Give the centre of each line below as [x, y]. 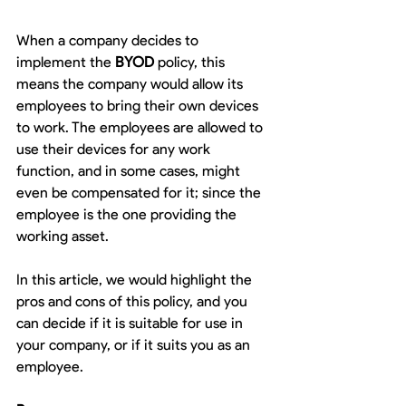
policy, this [191, 62]
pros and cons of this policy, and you [134, 301]
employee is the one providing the [128, 214]
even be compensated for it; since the [140, 193]
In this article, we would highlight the [136, 280]
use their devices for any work [115, 149]
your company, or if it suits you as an [135, 345]
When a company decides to [109, 40]
